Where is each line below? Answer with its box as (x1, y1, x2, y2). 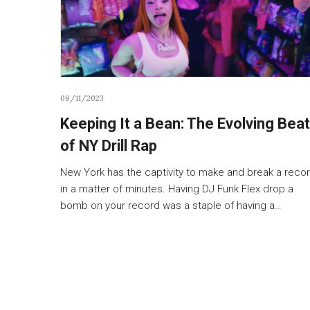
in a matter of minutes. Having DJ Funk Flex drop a (60, 182, 293, 195)
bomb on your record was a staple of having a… (60, 199, 282, 212)
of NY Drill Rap (60, 136, 157, 154)
